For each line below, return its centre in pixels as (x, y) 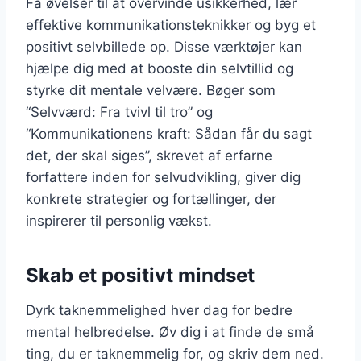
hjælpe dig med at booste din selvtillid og (160, 68)
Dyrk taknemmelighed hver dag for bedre (159, 310)
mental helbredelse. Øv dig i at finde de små (170, 332)
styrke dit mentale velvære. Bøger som (151, 90)
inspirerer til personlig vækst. (119, 221)
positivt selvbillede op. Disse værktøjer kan (164, 47)
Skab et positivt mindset (140, 275)
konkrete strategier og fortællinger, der (151, 199)
